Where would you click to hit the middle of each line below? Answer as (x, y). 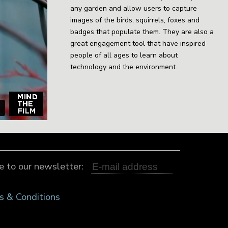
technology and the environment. (124, 67)
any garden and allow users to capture (134, 8)
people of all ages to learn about (124, 55)
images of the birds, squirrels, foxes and (135, 20)
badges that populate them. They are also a (142, 32)
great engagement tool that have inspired (138, 44)
